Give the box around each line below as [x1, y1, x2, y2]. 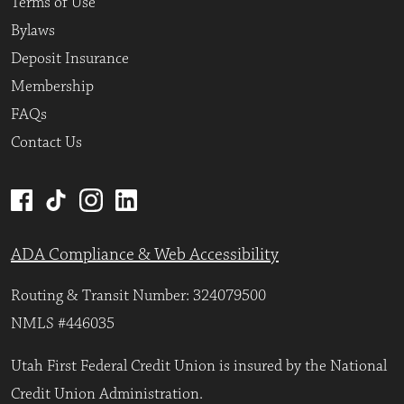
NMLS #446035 [11, 314, 115, 335]
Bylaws [11, 21, 55, 41]
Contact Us [11, 133, 82, 152]
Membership [11, 77, 94, 96]
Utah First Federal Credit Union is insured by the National [11, 356, 387, 377]
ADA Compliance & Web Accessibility [11, 243, 279, 266]
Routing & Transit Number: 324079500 [11, 286, 266, 307]
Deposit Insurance [11, 49, 129, 69]
